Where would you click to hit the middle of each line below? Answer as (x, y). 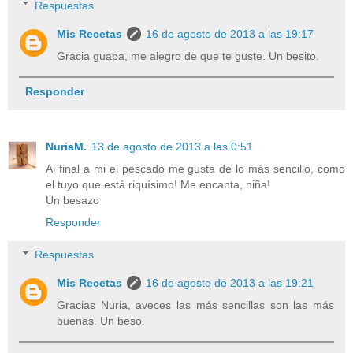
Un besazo (72, 200)
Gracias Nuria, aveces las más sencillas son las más (195, 305)
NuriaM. (66, 146)
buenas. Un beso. (101, 321)
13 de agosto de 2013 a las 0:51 (172, 146)
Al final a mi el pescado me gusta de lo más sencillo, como (195, 168)
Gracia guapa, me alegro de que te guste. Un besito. (188, 56)
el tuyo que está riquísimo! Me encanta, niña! (158, 184)
